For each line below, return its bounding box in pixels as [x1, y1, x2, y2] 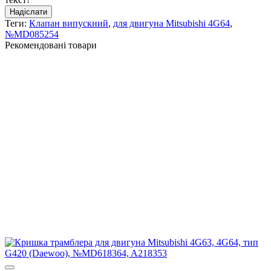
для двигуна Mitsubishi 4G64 [113, 18, 230, 29]
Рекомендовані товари [5, 40, 97, 51]
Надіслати [10, 7, 47, 17]
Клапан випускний [29, 18, 108, 29]
